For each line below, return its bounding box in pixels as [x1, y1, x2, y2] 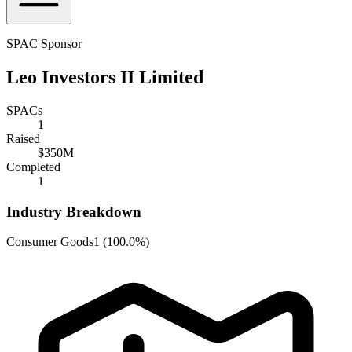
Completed [6, 159, 60, 174]
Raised [6, 131, 40, 145]
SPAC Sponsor [6, 37, 82, 50]
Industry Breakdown [6, 203, 141, 220]
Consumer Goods [6, 235, 93, 249]
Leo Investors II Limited [6, 66, 203, 87]
